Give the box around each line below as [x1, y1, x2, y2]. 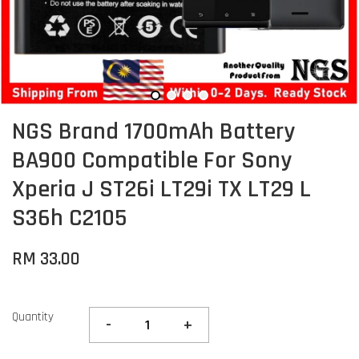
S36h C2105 [12, 203, 127, 233]
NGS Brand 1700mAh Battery [12, 116, 295, 147]
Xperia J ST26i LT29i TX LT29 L [12, 174, 311, 204]
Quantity [12, 309, 54, 325]
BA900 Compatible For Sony [12, 145, 292, 175]
